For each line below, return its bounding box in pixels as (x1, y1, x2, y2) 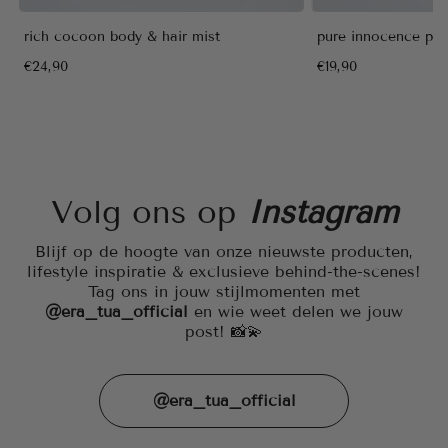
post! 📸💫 (185, 322, 263, 342)
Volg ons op (50, 193, 247, 232)
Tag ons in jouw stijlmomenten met (88, 282, 360, 302)
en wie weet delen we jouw (188, 302, 403, 322)
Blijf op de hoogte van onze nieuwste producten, (35, 242, 413, 262)
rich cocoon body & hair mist (23, 28, 220, 46)
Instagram (246, 193, 398, 232)
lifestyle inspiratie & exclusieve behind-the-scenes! (27, 262, 421, 282)
